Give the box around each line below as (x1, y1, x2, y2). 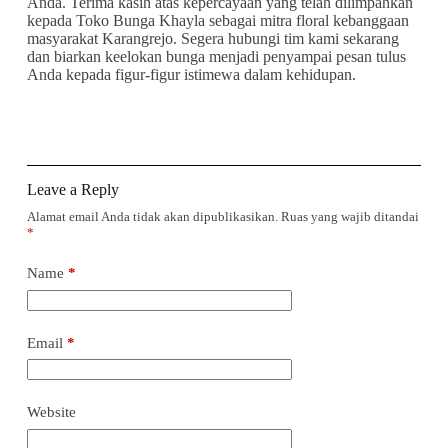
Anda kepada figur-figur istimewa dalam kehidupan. (26, 66, 356, 83)
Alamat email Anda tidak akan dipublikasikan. (26, 209, 278, 224)
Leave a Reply (26, 181, 119, 198)
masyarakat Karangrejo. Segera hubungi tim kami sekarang (26, 30, 399, 47)
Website (26, 404, 76, 420)
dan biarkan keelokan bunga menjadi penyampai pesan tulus (26, 48, 406, 65)
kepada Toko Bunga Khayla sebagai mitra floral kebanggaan (26, 12, 409, 29)
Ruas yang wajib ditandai (280, 209, 419, 224)
